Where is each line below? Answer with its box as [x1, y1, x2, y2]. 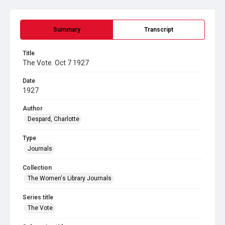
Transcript [144, 26, 173, 33]
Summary [53, 26, 80, 33]
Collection [23, 164, 52, 171]
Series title [23, 194, 53, 201]
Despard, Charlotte [28, 116, 79, 123]
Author [23, 105, 43, 112]
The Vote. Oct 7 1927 [23, 59, 89, 67]
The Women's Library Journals [28, 175, 111, 182]
